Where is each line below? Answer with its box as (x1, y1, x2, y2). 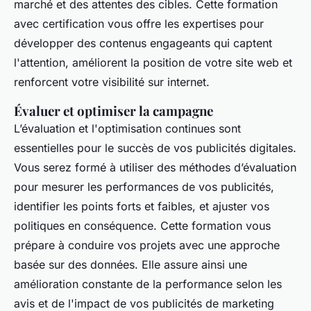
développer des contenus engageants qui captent (14, 35, 272, 50)
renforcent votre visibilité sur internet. (14, 74, 210, 89)
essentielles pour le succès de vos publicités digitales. (14, 140, 296, 155)
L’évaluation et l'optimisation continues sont (14, 121, 241, 135)
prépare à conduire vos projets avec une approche (14, 237, 280, 252)
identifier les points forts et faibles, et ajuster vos (14, 199, 269, 213)
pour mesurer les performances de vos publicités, (14, 179, 274, 194)
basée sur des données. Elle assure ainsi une (14, 257, 247, 271)
